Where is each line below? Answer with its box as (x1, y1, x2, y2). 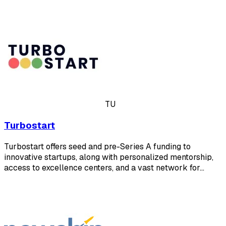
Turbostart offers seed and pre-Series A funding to (4, 141, 191, 152)
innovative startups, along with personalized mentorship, (4, 151, 213, 162)
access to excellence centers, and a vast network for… (4, 162, 204, 173)
